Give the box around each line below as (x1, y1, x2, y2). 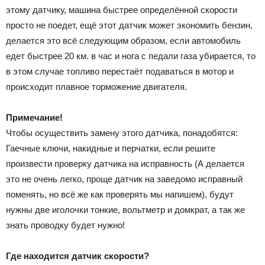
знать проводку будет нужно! (6, 219, 125, 230)
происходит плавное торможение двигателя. (6, 81, 187, 92)
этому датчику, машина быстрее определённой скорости (6, 4, 237, 15)
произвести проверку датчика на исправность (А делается (6, 158, 244, 169)
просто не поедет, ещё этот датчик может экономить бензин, (6, 20, 253, 30)
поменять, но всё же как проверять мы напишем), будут (6, 189, 234, 199)
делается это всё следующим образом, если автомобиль (6, 35, 241, 46)
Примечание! (6, 112, 63, 122)
